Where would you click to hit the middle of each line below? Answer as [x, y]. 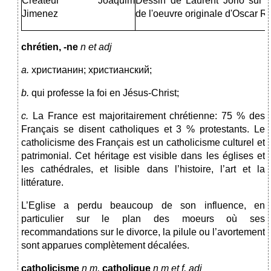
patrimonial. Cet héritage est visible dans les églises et [143, 156]
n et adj [95, 47]
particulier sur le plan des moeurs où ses [143, 219]
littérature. [42, 183]
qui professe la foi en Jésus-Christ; [105, 93]
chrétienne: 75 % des [217, 116]
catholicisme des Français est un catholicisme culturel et [143, 143]
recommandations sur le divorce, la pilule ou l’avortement [143, 232]
